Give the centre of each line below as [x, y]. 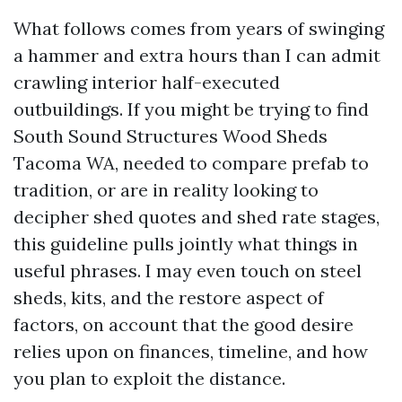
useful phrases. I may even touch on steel [188, 271]
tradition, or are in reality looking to [166, 190]
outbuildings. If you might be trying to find [191, 109]
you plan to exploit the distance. [149, 378]
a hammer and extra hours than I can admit [197, 55]
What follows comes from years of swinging [199, 28]
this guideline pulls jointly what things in [186, 244]
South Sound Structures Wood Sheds [170, 136]
